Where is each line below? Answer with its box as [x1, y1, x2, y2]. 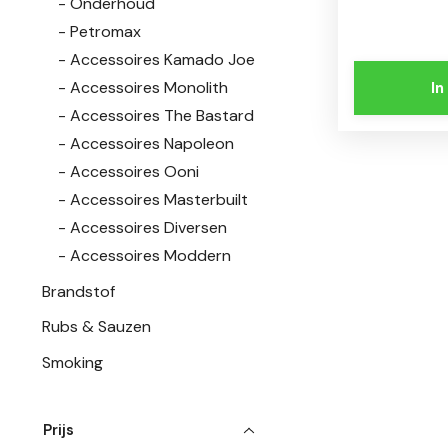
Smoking [42, 351, 104, 373]
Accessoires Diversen [70, 217, 228, 239]
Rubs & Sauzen [42, 316, 152, 338]
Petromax [70, 21, 142, 43]
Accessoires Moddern [70, 245, 232, 267]
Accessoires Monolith [70, 77, 229, 99]
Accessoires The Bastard [70, 105, 255, 127]
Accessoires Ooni [70, 161, 200, 183]
